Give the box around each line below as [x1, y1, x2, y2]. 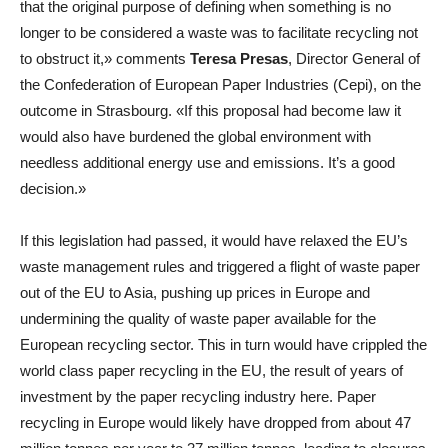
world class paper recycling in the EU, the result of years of [20, 361, 403, 379]
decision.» [20, 179, 86, 197]
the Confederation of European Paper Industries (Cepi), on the [20, 75, 421, 93]
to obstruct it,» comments [20, 49, 190, 67]
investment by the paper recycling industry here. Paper [20, 387, 376, 405]
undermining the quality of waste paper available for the [20, 309, 376, 327]
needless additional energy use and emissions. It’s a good [20, 153, 395, 171]
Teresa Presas [190, 49, 288, 67]
